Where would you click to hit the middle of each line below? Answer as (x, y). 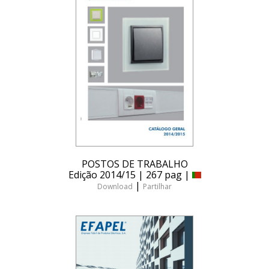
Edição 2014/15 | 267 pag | (130, 175)
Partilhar (157, 187)
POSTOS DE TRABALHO (134, 164)
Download (115, 187)
